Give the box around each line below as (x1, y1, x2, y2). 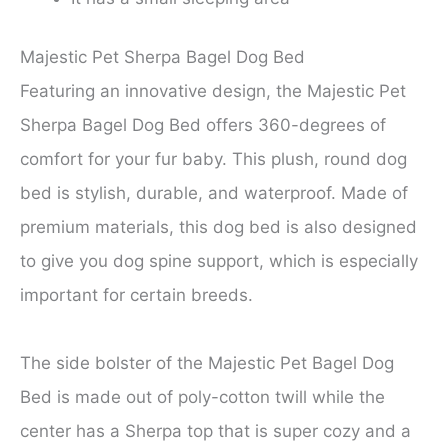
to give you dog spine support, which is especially (20, 251, 418, 272)
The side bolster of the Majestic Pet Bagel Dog (20, 353, 394, 374)
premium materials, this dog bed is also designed (20, 217, 417, 238)
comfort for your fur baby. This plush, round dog (20, 149, 407, 170)
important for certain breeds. (20, 285, 253, 306)
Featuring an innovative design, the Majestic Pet (20, 81, 406, 102)
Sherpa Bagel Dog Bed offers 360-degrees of (20, 115, 386, 136)
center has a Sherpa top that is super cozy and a (20, 421, 411, 442)
